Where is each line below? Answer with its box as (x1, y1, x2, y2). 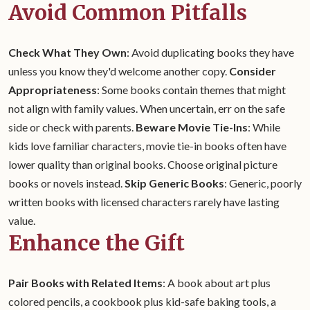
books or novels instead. (8, 176, 125, 190)
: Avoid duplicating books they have (127, 46, 294, 59)
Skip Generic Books (125, 176, 224, 190)
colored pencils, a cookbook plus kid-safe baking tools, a (8, 295, 276, 308)
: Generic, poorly (224, 176, 302, 190)
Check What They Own (8, 46, 127, 59)
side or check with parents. (8, 120, 136, 134)
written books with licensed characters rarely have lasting (8, 195, 280, 208)
